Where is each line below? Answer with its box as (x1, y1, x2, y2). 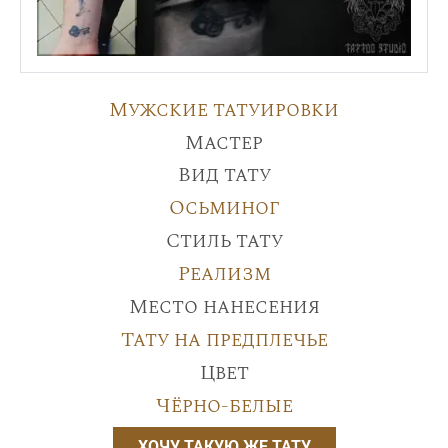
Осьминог (169, 192, 279, 223)
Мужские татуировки (109, 94, 339, 125)
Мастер (185, 127, 263, 158)
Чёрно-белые (155, 390, 293, 421)
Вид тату (177, 159, 271, 190)
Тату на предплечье (120, 324, 328, 355)
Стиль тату (165, 225, 283, 256)
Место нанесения (128, 291, 320, 322)
